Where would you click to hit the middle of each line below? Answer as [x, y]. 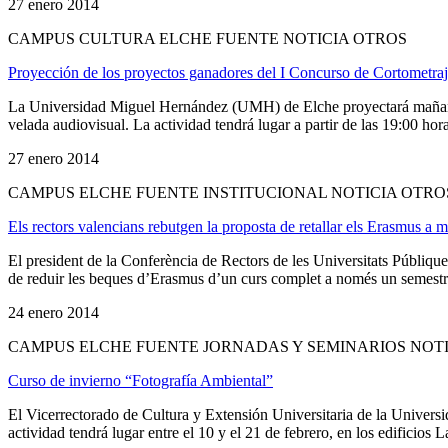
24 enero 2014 [53, 312]
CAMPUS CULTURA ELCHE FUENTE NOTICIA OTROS [207, 38]
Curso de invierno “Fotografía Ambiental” [140, 380]
